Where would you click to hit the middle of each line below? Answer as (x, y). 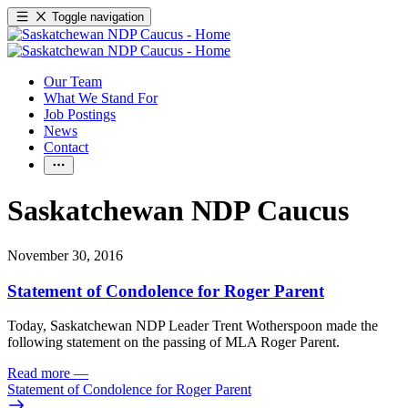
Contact (66, 147)
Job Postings (80, 114)
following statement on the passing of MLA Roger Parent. (175, 342)
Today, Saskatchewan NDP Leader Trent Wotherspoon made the (193, 326)
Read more (39, 373)
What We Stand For (101, 98)
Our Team (73, 82)
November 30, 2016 (65, 255)
